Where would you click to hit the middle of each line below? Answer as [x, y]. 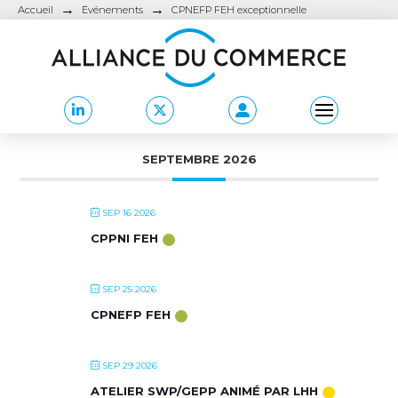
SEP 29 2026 [130, 366]
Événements [112, 9]
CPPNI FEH [125, 238]
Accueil [36, 9]
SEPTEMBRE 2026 [199, 159]
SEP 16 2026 [129, 213]
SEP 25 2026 [130, 289]
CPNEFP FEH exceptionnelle [239, 9]
